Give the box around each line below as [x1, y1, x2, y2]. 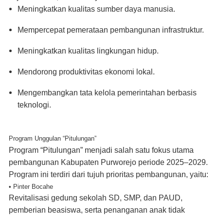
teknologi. [18, 100, 51, 109]
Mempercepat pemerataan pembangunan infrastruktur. [18, 25, 204, 34]
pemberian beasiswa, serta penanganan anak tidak [9, 205, 185, 214]
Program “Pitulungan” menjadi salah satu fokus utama [9, 145, 194, 154]
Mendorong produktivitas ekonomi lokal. [18, 67, 155, 76]
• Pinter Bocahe [9, 182, 53, 190]
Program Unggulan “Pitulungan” [9, 134, 96, 142]
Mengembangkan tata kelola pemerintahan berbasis [18, 88, 197, 97]
